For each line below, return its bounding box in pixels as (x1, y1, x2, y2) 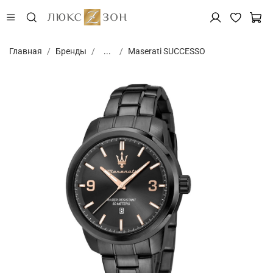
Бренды (55, 46, 87, 56)
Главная (9, 46, 42, 56)
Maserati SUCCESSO (128, 46, 205, 56)
